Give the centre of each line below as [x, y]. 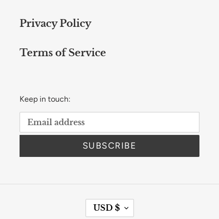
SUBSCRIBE [109, 146]
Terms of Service [63, 53]
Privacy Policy [55, 23]
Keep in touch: [45, 99]
